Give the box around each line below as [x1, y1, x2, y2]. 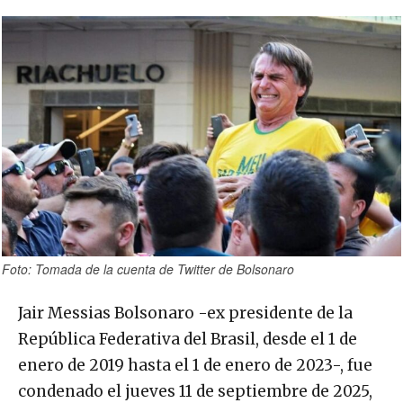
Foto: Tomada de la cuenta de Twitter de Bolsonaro [2, 260, 294, 279]
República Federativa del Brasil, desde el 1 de [18, 329, 357, 350]
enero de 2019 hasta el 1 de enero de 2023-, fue [18, 355, 372, 376]
